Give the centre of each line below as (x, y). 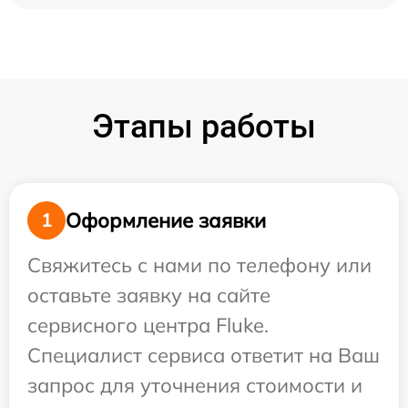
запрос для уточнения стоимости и (195, 385)
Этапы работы (204, 127)
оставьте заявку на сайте (149, 295)
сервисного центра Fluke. (148, 325)
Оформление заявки (166, 220)
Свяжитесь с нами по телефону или (199, 265)
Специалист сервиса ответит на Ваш (204, 355)
